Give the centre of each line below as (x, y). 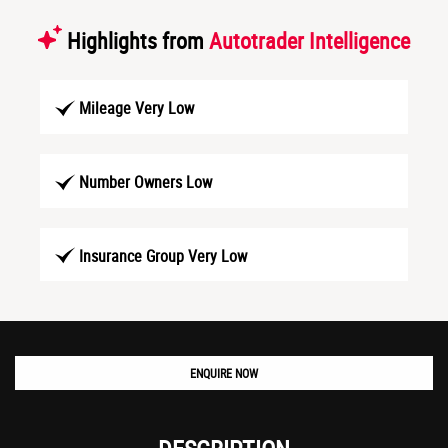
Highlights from (135, 40)
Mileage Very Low (136, 107)
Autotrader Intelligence (309, 40)
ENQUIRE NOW (224, 373)
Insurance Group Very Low (163, 255)
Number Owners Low (145, 181)
